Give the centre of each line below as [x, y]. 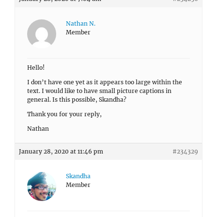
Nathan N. [81, 23]
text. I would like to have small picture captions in [99, 91]
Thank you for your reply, [64, 114]
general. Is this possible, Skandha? [77, 100]
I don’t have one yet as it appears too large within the [105, 82]
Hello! [36, 68]
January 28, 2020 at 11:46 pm [61, 151]
